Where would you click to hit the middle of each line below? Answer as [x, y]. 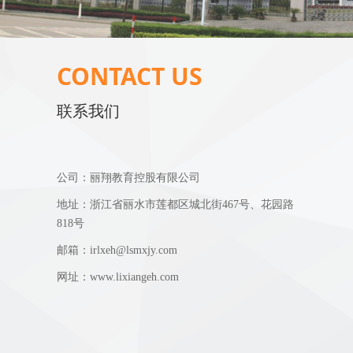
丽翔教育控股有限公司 [145, 178]
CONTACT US [130, 76]
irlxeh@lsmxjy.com [134, 250]
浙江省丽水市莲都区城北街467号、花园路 [192, 204]
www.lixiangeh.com [134, 277]
